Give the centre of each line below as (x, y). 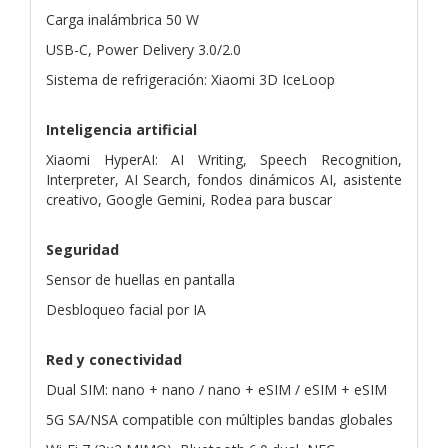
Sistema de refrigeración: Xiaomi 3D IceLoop (190, 79)
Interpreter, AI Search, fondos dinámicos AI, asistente (224, 179)
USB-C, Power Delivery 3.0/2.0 (143, 49)
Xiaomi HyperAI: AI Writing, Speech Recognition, (224, 159)
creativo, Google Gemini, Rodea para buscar (189, 199)
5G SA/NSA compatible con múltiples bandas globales (219, 419)
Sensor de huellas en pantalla (140, 279)
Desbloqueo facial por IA (126, 309)
